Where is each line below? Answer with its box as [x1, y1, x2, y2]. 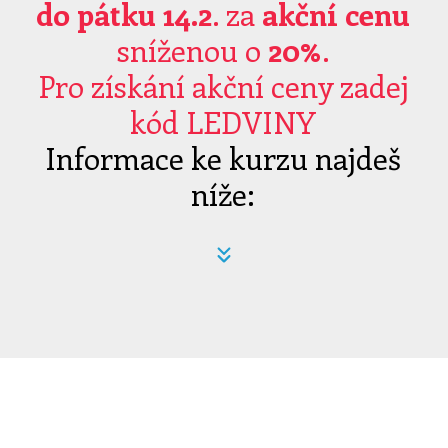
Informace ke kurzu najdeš [45, 138, 402, 178]
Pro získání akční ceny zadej [37, 66, 409, 106]
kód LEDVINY [130, 102, 317, 142]
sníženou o [116, 30, 268, 70]
